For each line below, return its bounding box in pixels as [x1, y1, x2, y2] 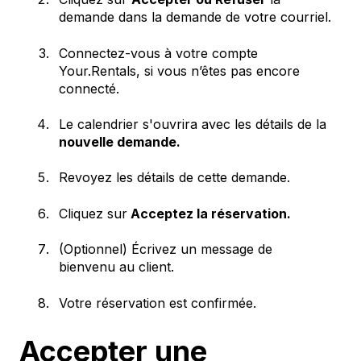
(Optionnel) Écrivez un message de [59, 241, 272, 258]
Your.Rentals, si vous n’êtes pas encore [59, 62, 300, 79]
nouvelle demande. [59, 133, 180, 150]
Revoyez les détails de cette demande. [59, 169, 290, 186]
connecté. [59, 80, 119, 97]
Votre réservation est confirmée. [59, 294, 256, 311]
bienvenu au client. [59, 259, 174, 276]
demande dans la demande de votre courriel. [59, 9, 331, 26]
